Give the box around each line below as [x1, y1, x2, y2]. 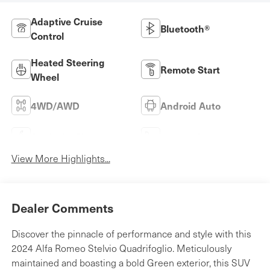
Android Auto [160, 98, 221, 112]
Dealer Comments [11, 199, 113, 217]
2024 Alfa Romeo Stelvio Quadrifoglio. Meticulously [11, 242, 231, 255]
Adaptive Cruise [30, 14, 102, 28]
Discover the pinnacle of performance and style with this [11, 227, 251, 240]
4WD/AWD [30, 98, 80, 112]
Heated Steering [30, 55, 104, 69]
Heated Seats [160, 130, 221, 143]
